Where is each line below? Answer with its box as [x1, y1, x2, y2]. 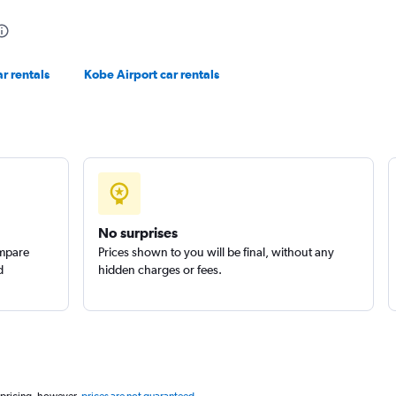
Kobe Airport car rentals [84, 67, 220, 81]
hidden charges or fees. [97, 263, 222, 277]
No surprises [97, 225, 178, 240]
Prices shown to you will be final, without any [97, 245, 334, 259]
